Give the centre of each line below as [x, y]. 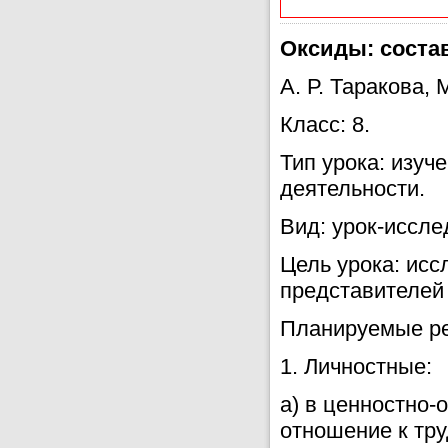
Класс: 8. [325, 124]
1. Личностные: [356, 366]
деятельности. [352, 188]
